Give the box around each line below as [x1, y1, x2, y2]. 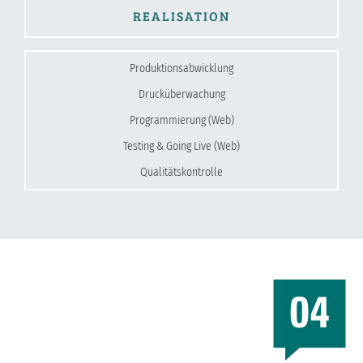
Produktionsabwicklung [130, 61, 233, 75]
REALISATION [133, 6, 230, 24]
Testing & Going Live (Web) [123, 139, 240, 153]
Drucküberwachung [138, 87, 225, 101]
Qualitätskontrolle [140, 164, 223, 179]
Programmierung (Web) [129, 113, 234, 127]
